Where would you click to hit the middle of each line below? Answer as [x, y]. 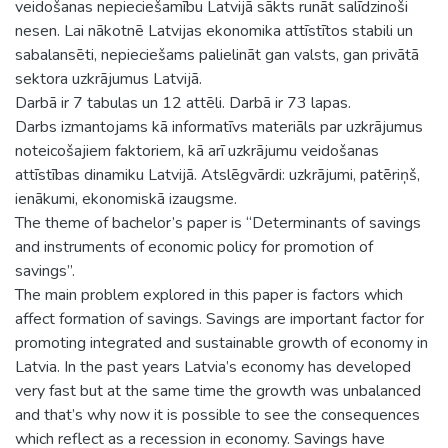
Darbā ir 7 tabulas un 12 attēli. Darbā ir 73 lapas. [183, 102]
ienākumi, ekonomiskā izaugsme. [126, 198]
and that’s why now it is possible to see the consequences [217, 414]
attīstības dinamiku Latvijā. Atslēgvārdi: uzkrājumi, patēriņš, [217, 174]
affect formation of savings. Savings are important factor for [219, 318]
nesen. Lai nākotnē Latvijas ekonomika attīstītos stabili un [214, 30]
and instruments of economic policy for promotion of [194, 246]
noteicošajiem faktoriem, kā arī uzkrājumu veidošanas [197, 150]
